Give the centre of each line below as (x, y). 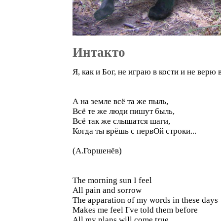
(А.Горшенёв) (97, 151)
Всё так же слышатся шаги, (121, 121)
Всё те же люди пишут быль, (124, 111)
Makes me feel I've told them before (135, 210)
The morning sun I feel (112, 180)
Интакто (99, 52)
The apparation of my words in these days (145, 200)
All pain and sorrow (107, 190)
